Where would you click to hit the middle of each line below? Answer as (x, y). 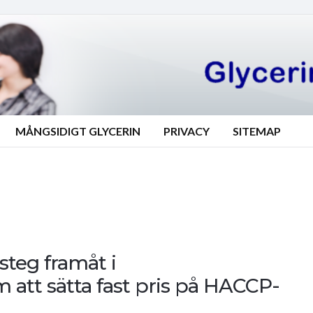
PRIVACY (187, 131)
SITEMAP (257, 131)
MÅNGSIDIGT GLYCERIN (78, 131)
